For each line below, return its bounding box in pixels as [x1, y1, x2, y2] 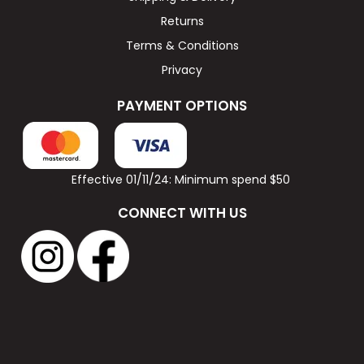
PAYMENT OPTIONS [117, 96, 247, 116]
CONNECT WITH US [117, 203, 247, 223]
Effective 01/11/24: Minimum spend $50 [71, 171, 293, 188]
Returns [160, 13, 204, 30]
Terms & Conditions [125, 37, 239, 54]
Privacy [162, 62, 202, 79]
